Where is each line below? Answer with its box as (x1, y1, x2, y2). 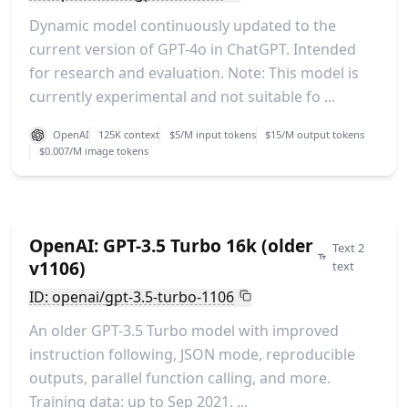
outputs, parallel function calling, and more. (28, 367, 331, 388)
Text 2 (332, 239, 365, 256)
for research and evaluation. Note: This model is (28, 63, 359, 84)
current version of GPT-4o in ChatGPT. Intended (28, 39, 356, 60)
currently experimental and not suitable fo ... (28, 87, 335, 107)
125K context (98, 127, 160, 142)
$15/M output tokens (265, 127, 365, 142)
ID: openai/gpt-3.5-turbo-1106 (28, 287, 234, 308)
